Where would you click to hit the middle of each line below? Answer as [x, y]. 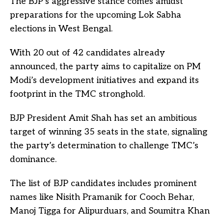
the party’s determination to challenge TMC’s [104, 146]
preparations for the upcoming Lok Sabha [96, 15]
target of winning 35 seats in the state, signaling [109, 132]
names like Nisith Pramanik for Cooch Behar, [102, 197]
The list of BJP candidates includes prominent [103, 183]
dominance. [33, 159]
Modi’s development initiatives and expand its [104, 80]
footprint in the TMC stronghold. [77, 94]
